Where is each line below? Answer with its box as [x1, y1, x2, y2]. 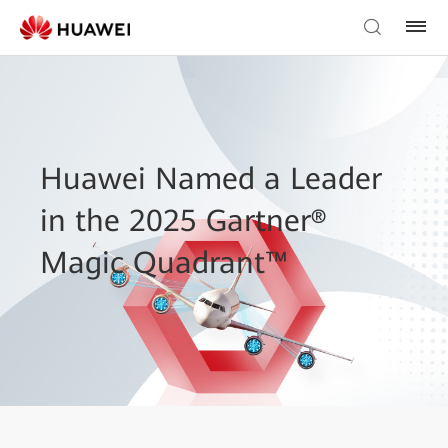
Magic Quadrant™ [40, 244, 289, 280]
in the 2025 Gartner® [40, 202, 326, 238]
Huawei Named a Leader [40, 160, 382, 196]
